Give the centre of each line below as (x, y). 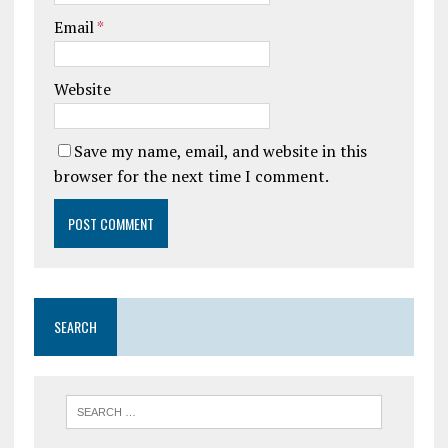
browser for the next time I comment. (191, 176)
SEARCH (75, 326)
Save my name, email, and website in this (220, 151)
